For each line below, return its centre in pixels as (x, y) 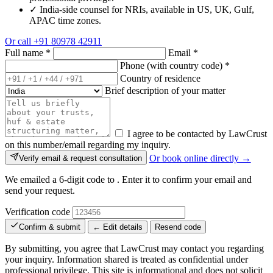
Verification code (37, 212)
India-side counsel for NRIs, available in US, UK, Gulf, (147, 9)
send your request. (40, 191)
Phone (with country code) (172, 65)
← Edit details (117, 227)
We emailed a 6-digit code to (61, 180)
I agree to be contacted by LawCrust (197, 133)
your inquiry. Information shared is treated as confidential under (126, 259)
